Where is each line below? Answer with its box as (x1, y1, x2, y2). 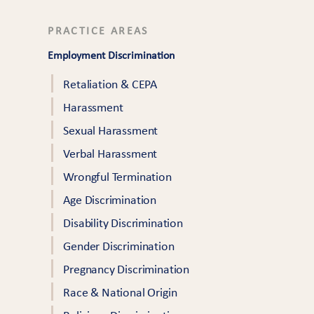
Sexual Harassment (63, 125, 158, 138)
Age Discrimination (63, 194, 157, 207)
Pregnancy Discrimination (63, 264, 189, 277)
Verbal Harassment (63, 148, 158, 161)
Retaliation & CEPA (63, 78, 158, 92)
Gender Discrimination (63, 240, 175, 254)
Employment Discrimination (48, 50, 175, 62)
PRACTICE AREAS (48, 26, 149, 37)
